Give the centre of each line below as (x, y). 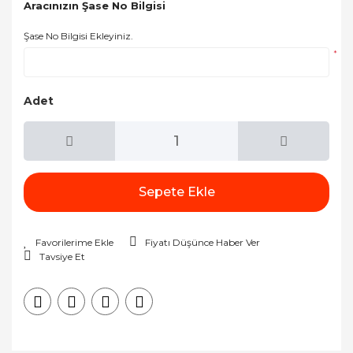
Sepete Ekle (176, 192)
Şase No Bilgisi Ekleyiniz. (78, 36)
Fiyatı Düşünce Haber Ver (203, 242)
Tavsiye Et (62, 256)
